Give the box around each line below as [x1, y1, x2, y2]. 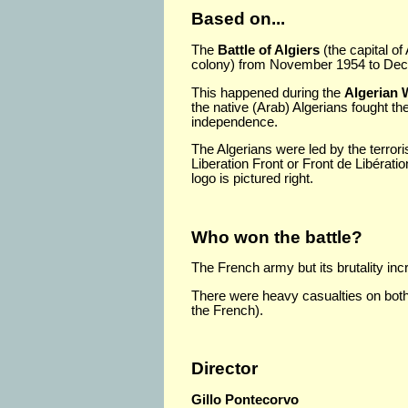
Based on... [191, 9, 285, 29]
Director [191, 359, 258, 379]
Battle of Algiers [218, 42, 320, 57]
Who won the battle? [191, 227, 362, 247]
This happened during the [191, 85, 344, 100]
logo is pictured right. [191, 171, 317, 187]
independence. [191, 114, 278, 129]
